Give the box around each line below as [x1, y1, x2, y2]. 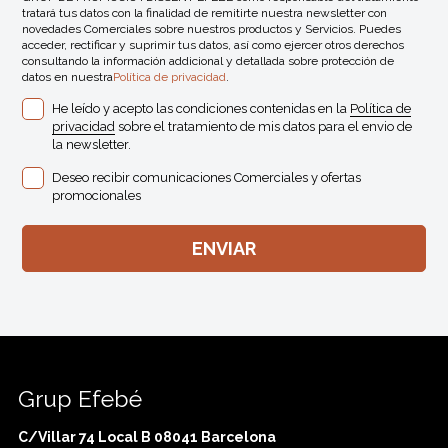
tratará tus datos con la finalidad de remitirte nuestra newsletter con [22, 5, 388, 20]
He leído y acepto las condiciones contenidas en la [52, 100, 351, 116]
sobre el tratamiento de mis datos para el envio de [115, 118, 413, 134]
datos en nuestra [22, 69, 114, 84]
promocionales [52, 187, 142, 203]
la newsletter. [52, 136, 132, 152]
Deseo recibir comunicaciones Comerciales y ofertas [52, 169, 362, 185]
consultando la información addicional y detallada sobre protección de [22, 53, 395, 68]
